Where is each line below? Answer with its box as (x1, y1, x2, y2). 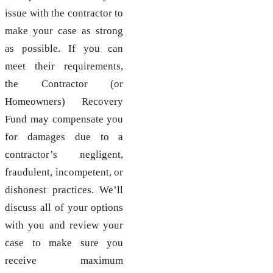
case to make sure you (5, 237, 124, 249)
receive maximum (5, 255, 124, 267)
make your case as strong (5, 25, 124, 37)
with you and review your (5, 219, 124, 232)
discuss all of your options (5, 202, 124, 214)
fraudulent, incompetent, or (5, 166, 124, 179)
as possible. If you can (5, 43, 124, 55)
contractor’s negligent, (5, 149, 124, 161)
